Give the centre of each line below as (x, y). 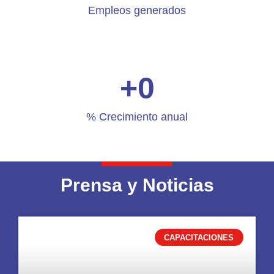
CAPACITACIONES (199, 237)
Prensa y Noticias (137, 185)
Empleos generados (137, 10)
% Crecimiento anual (137, 117)
